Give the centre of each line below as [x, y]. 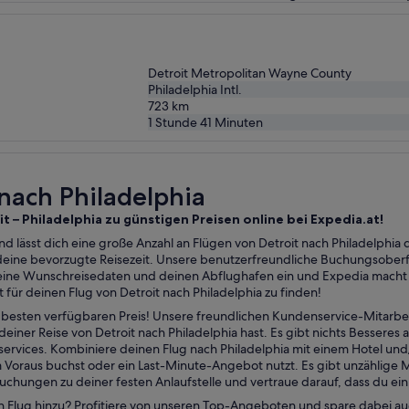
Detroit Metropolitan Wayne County [250, 73]
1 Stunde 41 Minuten [205, 122]
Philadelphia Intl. [195, 89]
